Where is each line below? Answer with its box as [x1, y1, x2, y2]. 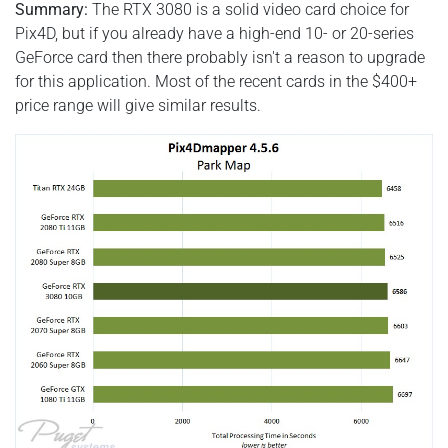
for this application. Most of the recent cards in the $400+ [15, 71, 417, 91]
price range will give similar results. [15, 95, 261, 115]
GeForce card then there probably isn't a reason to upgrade [15, 47, 425, 67]
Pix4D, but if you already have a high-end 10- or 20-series [15, 23, 414, 43]
